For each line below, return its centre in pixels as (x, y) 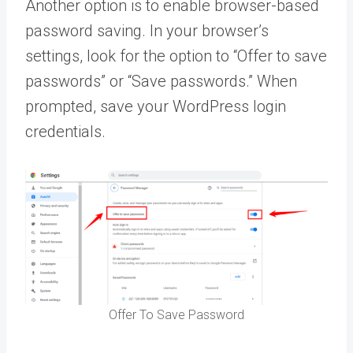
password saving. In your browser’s (147, 31)
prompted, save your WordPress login (156, 107)
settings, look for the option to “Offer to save (176, 56)
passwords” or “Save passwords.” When (161, 82)
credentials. (67, 132)
